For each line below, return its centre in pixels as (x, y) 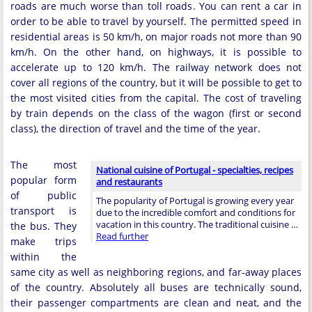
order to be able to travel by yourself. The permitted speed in (156, 21)
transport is (44, 210)
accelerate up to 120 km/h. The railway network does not (156, 67)
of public (44, 195)
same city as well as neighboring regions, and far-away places (156, 272)
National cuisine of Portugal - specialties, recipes (195, 170)
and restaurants (129, 181)
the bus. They (44, 226)
